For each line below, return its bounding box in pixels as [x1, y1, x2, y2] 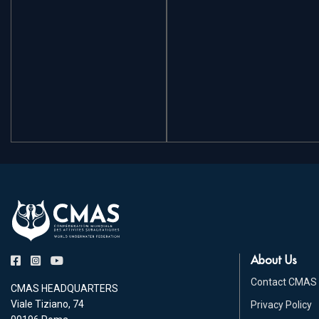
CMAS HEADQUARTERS [11, 282, 118, 294]
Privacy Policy [251, 298, 312, 310]
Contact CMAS [251, 276, 317, 288]
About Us [251, 252, 297, 267]
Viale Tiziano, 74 [11, 298, 84, 310]
